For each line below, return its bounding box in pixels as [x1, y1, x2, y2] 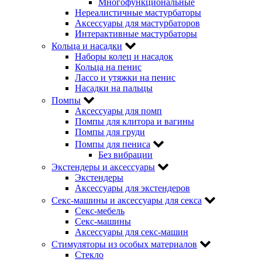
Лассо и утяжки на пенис [75, 72, 175, 82]
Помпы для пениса [75, 139, 150, 149]
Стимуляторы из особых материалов [51, 239, 197, 249]
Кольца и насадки [51, 40, 122, 51]
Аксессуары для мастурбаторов [75, 18, 200, 28]
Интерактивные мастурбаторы [75, 28, 197, 39]
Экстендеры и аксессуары [51, 161, 155, 172]
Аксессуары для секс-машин [75, 226, 188, 237]
